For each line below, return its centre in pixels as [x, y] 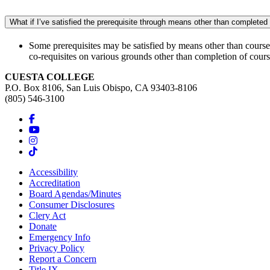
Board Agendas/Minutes [75, 194]
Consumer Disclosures [72, 205]
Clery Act [47, 216]
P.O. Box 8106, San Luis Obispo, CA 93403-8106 [101, 88]
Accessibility [53, 172]
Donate [43, 227]
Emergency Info [60, 237]
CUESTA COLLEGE [50, 77]
